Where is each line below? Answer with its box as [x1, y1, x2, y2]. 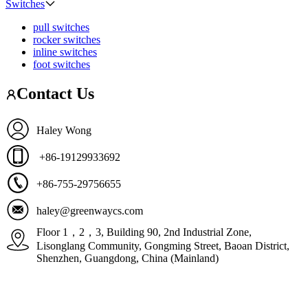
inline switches [33, 46, 97, 58]
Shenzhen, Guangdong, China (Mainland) [36, 252, 219, 264]
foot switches [33, 58, 90, 71]
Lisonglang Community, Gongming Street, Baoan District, [36, 239, 289, 252]
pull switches [33, 21, 89, 34]
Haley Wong [36, 124, 91, 136]
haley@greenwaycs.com [36, 204, 143, 217]
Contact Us [16, 84, 94, 102]
